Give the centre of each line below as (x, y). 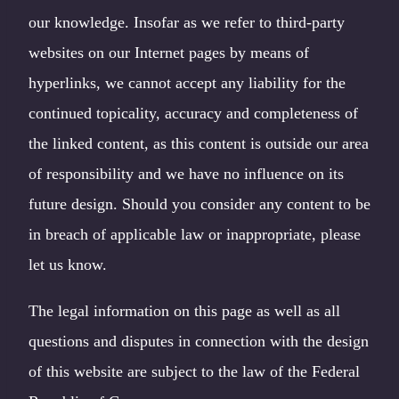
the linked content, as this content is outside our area (199, 144)
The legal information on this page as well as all (184, 311)
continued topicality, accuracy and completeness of (193, 114)
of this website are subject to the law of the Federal (194, 372)
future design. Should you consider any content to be (199, 204)
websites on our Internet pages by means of (169, 53)
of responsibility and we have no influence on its (186, 174)
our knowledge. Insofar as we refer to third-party (187, 23)
